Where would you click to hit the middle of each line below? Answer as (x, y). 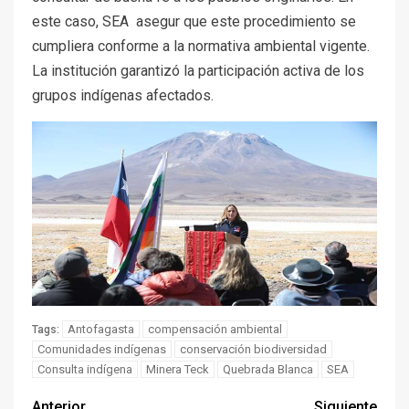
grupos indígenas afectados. (123, 96)
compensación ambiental (215, 329)
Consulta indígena (85, 369)
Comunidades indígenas (102, 349)
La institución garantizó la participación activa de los (198, 71)
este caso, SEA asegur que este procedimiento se (194, 22)
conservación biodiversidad (253, 349)
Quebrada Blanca (268, 369)
